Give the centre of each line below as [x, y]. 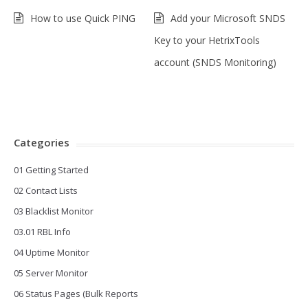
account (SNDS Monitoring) [215, 63]
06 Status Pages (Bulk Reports [76, 294]
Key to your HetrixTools [207, 41]
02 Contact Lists [46, 191]
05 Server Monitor [51, 273]
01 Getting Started [51, 170]
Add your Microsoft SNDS [228, 19]
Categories [42, 143]
